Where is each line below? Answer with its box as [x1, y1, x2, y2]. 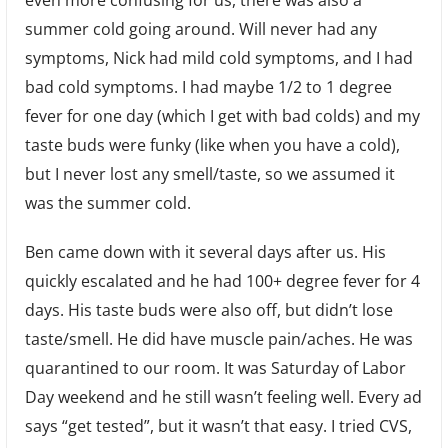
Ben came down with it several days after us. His [24, 241, 386, 264]
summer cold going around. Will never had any [24, 18, 377, 41]
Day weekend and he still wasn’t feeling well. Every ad [24, 386, 422, 409]
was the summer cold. [24, 192, 191, 215]
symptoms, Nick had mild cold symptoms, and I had [24, 47, 413, 70]
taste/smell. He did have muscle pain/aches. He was [24, 328, 413, 351]
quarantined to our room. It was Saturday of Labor [24, 357, 406, 380]
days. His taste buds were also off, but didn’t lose [24, 299, 393, 322]
